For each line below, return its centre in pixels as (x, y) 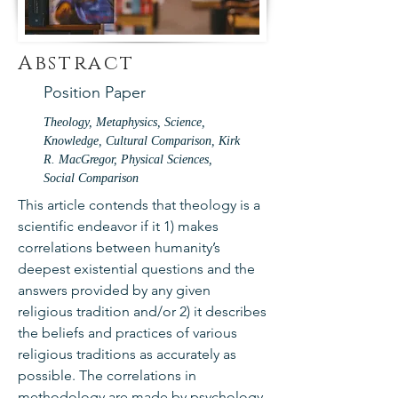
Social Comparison (91, 178)
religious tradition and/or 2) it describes (142, 311)
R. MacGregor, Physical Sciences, (128, 159)
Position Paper (95, 92)
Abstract (77, 64)
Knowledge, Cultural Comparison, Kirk (142, 141)
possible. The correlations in (107, 375)
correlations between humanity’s (119, 247)
